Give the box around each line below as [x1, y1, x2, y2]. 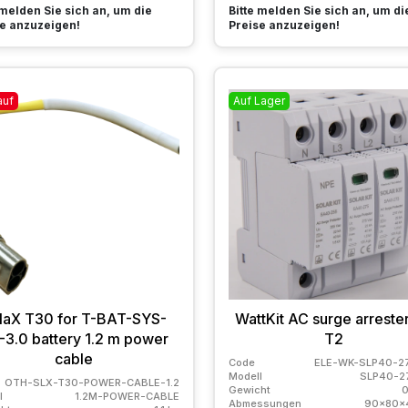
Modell [228, 369, 262, 382]
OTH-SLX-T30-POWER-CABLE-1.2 [4, 375, 179, 389]
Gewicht [228, 382, 270, 396]
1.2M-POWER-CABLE [74, 389, 179, 403]
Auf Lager [232, 93, 285, 107]
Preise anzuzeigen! [228, 17, 340, 32]
